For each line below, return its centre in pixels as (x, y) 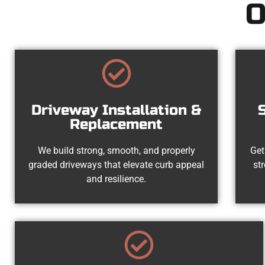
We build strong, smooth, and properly (116, 150)
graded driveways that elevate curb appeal (117, 164)
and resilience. (117, 179)
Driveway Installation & (117, 110)
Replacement (117, 124)
